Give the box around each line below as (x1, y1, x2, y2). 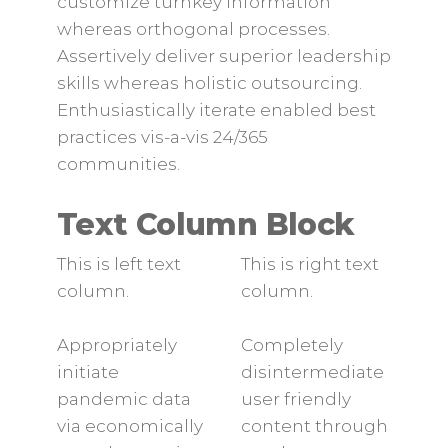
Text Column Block (56, 206, 355, 243)
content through (241, 416, 388, 436)
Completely (241, 335, 343, 355)
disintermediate (241, 362, 384, 382)
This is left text (56, 254, 181, 274)
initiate (56, 362, 119, 382)
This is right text (241, 254, 379, 274)
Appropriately (56, 335, 177, 355)
